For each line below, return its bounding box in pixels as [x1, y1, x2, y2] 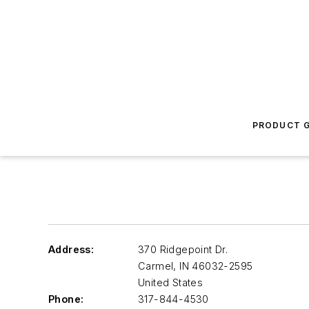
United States [138, 277, 203, 288]
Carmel [138, 260, 174, 272]
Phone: [48, 293, 84, 305]
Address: [48, 243, 94, 255]
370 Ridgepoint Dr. [138, 243, 228, 255]
